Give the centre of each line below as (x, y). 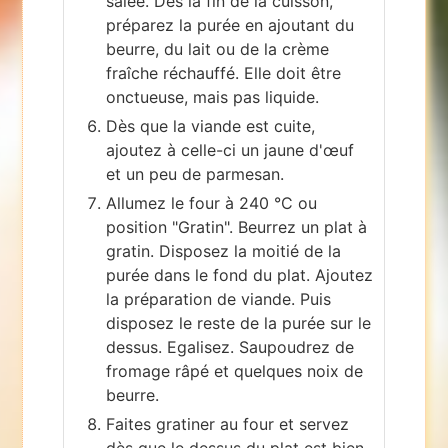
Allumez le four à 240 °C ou (212, 202)
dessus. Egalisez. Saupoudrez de (230, 346)
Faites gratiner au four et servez (228, 423)
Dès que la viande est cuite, (211, 125)
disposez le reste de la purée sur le (239, 322)
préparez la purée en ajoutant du (230, 24)
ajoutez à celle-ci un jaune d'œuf (230, 149)
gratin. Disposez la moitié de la (224, 250)
